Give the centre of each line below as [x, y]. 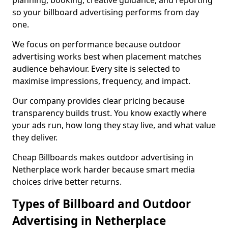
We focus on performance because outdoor [97, 44]
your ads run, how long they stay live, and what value [114, 125]
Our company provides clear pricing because [98, 101]
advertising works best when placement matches [107, 56]
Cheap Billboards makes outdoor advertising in [103, 157]
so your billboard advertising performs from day [106, 12]
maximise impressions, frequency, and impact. [101, 81]
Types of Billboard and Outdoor [102, 204]
